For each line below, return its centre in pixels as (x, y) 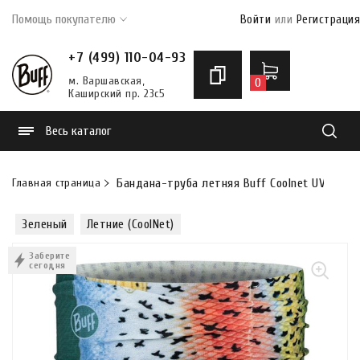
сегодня (47, 265)
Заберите (49, 256)
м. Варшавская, (106, 81)
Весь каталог (78, 131)
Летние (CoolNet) (130, 224)
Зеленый (45, 224)
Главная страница (56, 183)
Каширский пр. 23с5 (117, 94)
